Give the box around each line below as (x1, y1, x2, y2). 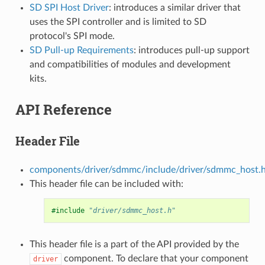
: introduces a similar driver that (108, 2, 241, 12)
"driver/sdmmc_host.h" (88, 206, 176, 215)
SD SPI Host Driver (29, 2, 109, 12)
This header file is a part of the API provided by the (29, 239, 239, 249)
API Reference (15, 99, 112, 119)
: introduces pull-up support (133, 45, 250, 55)
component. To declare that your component (61, 253, 248, 263)
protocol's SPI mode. (29, 31, 115, 41)
